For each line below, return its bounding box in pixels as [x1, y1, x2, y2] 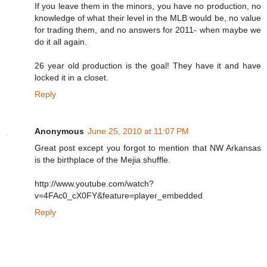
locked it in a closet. [35, 73, 108, 83]
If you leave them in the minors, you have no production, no [35, 1, 261, 11]
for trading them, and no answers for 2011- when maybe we [35, 25, 261, 35]
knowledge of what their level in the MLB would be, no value [35, 13, 261, 23]
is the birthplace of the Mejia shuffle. [35, 155, 170, 165]
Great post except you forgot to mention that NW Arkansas [35, 143, 261, 153]
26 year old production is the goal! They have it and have [35, 61, 261, 71]
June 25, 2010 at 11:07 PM [88, 126, 189, 136]
